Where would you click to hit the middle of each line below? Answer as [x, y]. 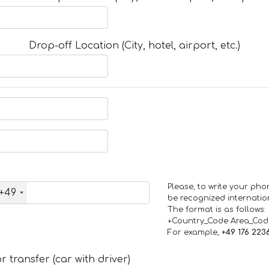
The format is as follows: [216, 210]
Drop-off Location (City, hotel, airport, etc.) [134, 46]
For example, [194, 233]
